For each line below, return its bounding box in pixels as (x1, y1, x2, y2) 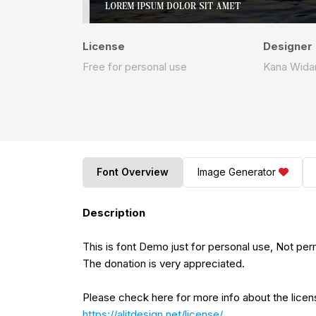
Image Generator (197, 166, 276, 178)
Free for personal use (83, 60, 187, 73)
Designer (262, 39, 312, 53)
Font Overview (97, 166, 169, 178)
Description (83, 205, 145, 219)
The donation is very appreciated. (83, 256, 245, 270)
